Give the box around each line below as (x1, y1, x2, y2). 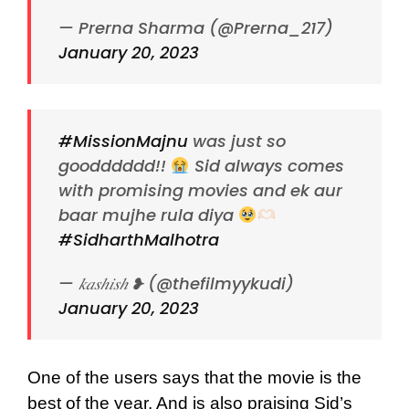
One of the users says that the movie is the (27, 368, 362, 388)
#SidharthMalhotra (58, 228, 219, 252)
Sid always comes (189, 154, 344, 178)
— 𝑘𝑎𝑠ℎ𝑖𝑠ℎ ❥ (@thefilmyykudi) (58, 272, 294, 296)
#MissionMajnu (58, 130, 188, 153)
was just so (188, 130, 286, 153)
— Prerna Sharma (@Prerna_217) (58, 16, 333, 40)
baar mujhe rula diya (58, 204, 238, 227)
